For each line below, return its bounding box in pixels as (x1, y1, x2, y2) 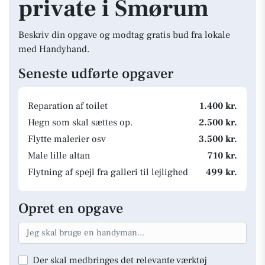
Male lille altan (28, 150, 90, 161)
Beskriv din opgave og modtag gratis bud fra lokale (18, 29, 230, 41)
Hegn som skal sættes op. (28, 117, 132, 128)
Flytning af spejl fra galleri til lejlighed (28, 166, 188, 178)
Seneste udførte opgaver (18, 64, 173, 83)
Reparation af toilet (28, 100, 108, 112)
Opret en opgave (18, 199, 123, 218)
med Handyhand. (18, 43, 89, 55)
